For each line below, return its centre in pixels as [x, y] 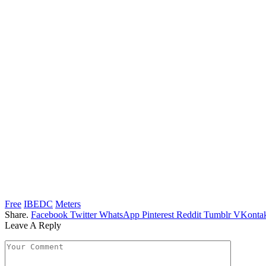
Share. [17, 215]
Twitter [83, 215]
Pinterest [158, 215]
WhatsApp [119, 215]
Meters [68, 204]
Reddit [189, 215]
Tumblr [217, 215]
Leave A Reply [33, 226]
